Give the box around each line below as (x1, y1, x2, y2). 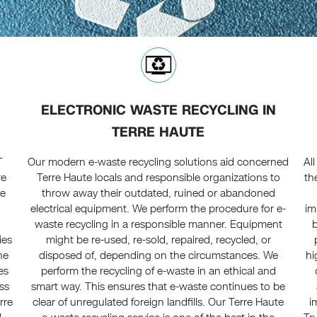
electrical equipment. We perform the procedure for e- (30, 202, 287, 217)
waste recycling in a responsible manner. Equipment (34, 217, 282, 232)
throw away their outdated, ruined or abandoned (41, 186, 275, 201)
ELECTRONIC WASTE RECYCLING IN (40, 100, 276, 120)
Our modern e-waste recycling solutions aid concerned (28, 155, 289, 170)
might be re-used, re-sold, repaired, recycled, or (45, 233, 271, 248)
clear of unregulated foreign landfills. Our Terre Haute (33, 295, 284, 310)
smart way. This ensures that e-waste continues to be (31, 279, 286, 294)
